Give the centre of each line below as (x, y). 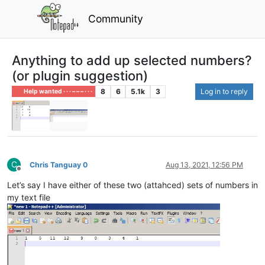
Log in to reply (224, 91)
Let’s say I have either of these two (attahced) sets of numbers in (132, 185)
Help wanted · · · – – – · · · (58, 91)
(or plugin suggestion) (80, 75)
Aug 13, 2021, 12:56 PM (204, 165)
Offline (29, 173)
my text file (29, 198)
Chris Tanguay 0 (59, 165)
